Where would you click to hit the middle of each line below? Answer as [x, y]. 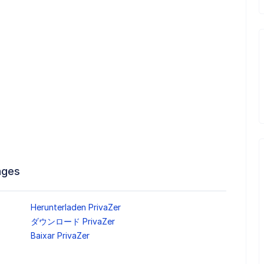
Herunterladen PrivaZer [75, 207]
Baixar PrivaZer [60, 236]
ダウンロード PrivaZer [72, 222]
